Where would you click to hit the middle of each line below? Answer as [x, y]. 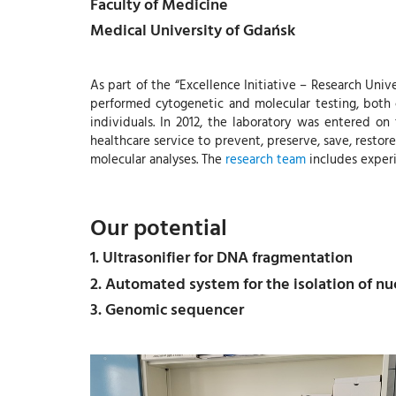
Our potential [159, 226]
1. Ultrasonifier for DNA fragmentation [221, 257]
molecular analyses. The [158, 159]
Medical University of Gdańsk [193, 30]
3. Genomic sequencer [167, 309]
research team [266, 159]
